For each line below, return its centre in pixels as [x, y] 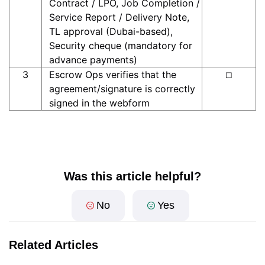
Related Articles [54, 245]
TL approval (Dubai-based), [111, 31]
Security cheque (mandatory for [120, 46]
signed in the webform [99, 103]
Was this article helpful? [132, 176]
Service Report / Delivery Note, [119, 17]
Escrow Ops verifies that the [112, 75]
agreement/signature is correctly [122, 89]
